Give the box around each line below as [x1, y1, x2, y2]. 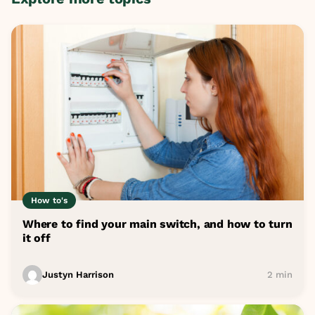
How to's [31, 195, 67, 205]
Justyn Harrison [42, 269, 114, 281]
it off [22, 231, 51, 245]
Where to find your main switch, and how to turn [22, 217, 292, 231]
